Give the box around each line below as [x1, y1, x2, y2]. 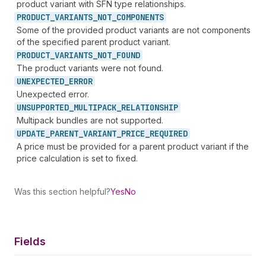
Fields [14, 235, 46, 248]
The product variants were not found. [17, 63, 163, 73]
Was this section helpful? [14, 186, 110, 197]
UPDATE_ [17, 128, 50, 139]
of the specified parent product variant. [17, 37, 170, 47]
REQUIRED [150, 128, 188, 139]
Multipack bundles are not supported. [17, 115, 163, 125]
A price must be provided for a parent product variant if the [17, 141, 249, 151]
